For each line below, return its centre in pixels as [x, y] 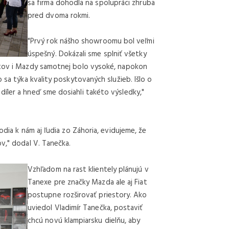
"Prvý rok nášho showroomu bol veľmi [91, 41]
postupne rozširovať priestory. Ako [87, 195]
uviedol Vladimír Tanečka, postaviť [85, 208]
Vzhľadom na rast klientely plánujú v [88, 169]
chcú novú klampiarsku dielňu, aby [84, 221]
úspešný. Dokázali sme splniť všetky [87, 54]
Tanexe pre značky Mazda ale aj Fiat [87, 182]
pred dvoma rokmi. [59, 16]
